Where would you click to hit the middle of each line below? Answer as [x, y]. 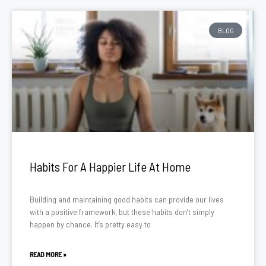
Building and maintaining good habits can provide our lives [127, 199]
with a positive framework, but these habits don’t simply [122, 212]
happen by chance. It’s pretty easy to [90, 224]
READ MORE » [48, 254]
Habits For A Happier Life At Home [110, 167]
